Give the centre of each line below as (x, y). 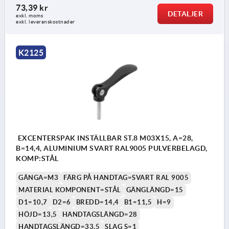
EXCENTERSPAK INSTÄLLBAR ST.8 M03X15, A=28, (105, 138)
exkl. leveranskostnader (45, 21)
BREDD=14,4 (97, 202)
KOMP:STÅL (37, 158)
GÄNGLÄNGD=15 (155, 190)
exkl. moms (29, 15)
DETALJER (185, 14)
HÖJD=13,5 (38, 214)
